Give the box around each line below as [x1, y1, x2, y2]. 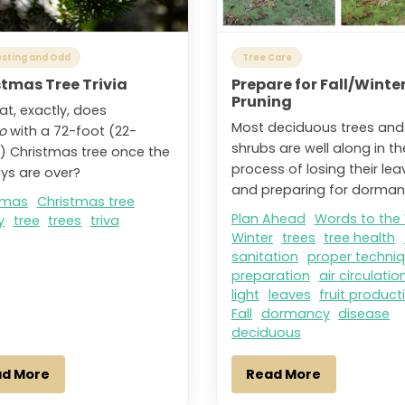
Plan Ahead [231, 210, 306, 229]
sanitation [231, 248, 298, 267]
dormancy [260, 305, 330, 324]
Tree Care [241, 51, 292, 63]
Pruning [231, 91, 292, 113]
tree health [324, 229, 396, 248]
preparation [231, 267, 310, 286]
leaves [268, 286, 311, 305]
